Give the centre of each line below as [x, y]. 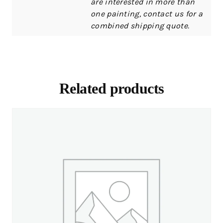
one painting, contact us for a [147, 13]
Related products [111, 88]
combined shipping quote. [140, 25]
